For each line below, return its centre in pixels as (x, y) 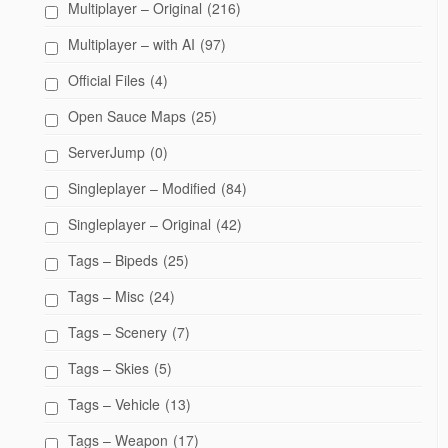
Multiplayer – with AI (131, 44)
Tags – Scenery (117, 332)
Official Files (106, 80)
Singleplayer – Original (139, 224)
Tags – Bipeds (113, 260)
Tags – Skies (108, 368)
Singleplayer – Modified (142, 188)
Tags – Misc (106, 296)
